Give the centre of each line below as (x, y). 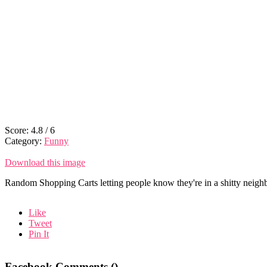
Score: (18, 130)
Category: (24, 141)
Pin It (39, 234)
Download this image (45, 162)
